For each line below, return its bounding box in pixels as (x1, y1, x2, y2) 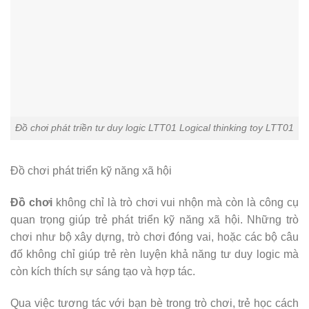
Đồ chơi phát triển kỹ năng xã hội (10, 165, 172, 177)
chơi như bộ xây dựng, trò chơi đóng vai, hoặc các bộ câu (10, 230, 299, 243)
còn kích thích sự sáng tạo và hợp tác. (10, 265, 195, 277)
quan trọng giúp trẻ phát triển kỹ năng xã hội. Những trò (10, 213, 299, 226)
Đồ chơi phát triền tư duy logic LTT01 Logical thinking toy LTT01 (15, 122, 294, 134)
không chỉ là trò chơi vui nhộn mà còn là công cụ (52, 196, 299, 208)
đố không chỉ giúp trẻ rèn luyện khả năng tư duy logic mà (10, 248, 299, 260)
